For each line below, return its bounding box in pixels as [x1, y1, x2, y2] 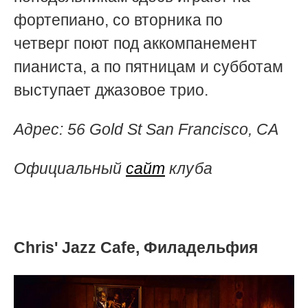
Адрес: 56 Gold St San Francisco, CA [14, 120, 278, 139]
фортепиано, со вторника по [14, 11, 223, 30]
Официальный [14, 159, 126, 178]
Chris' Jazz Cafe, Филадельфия [14, 238, 258, 256]
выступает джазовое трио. [14, 81, 208, 100]
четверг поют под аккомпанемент [14, 34, 257, 53]
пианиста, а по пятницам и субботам [14, 58, 283, 76]
